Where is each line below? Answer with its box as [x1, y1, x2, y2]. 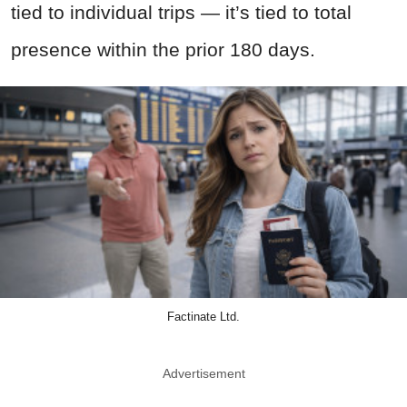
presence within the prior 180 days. [11, 39, 315, 61]
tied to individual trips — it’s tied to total [11, 2, 352, 24]
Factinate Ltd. [167, 310, 240, 324]
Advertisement [162, 366, 245, 382]
